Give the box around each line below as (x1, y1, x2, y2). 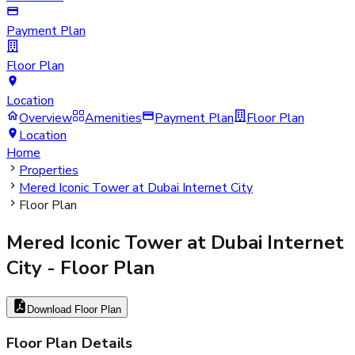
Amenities (85, 109, 142, 127)
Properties (19, 161, 78, 179)
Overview (19, 109, 72, 127)
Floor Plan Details (6, 332, 132, 353)
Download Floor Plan (27, 303, 121, 315)
